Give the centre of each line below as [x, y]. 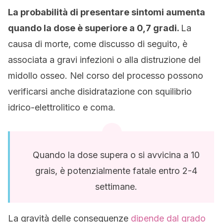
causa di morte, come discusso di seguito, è [98, 44]
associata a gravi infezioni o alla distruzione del [104, 60]
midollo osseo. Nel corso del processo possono [106, 76]
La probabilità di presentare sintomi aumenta [107, 12]
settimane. [116, 187]
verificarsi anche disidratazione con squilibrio [100, 91]
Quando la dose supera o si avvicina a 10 [116, 155]
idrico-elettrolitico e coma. [62, 107]
